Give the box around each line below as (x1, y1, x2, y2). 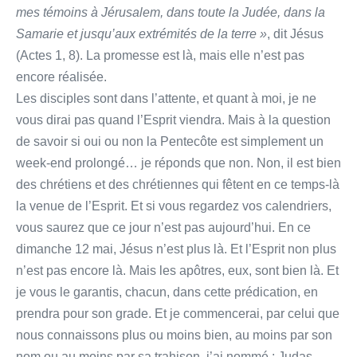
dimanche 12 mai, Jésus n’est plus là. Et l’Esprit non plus (16, 241, 336, 256)
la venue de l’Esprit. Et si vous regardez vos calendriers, (16, 198, 331, 213)
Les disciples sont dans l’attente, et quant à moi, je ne (16, 91, 316, 105)
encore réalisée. (16, 69, 107, 84)
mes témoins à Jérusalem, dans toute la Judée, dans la (16, 5, 325, 19)
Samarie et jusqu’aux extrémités (16, 26, 200, 41)
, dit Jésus (267, 26, 324, 41)
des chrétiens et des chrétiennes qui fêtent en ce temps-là (16, 177, 339, 191)
